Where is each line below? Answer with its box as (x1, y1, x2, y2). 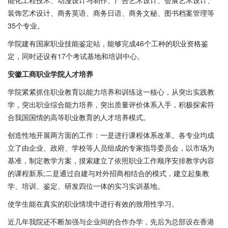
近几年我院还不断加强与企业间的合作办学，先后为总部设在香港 (8, 216, 214, 226)
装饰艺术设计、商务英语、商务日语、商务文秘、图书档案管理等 (8, 8, 214, 18)
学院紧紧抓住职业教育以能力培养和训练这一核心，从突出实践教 (8, 87, 214, 97)
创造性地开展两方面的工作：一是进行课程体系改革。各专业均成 (8, 130, 214, 140)
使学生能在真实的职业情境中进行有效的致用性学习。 (8, 198, 179, 209)
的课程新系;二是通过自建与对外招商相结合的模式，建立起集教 (8, 168, 209, 178)
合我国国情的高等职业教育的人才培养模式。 (8, 112, 150, 122)
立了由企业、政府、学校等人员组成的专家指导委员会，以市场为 (8, 142, 214, 153)
